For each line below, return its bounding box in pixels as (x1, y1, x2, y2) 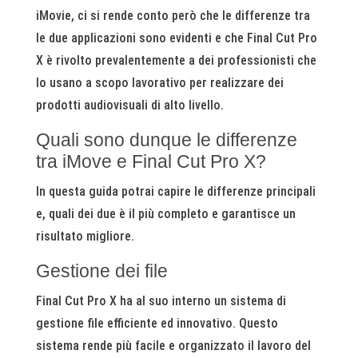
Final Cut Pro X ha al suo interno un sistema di (35, 293, 286, 308)
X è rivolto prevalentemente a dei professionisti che (35, 53, 316, 68)
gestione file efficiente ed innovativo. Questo (35, 316, 278, 331)
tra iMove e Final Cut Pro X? (35, 151, 266, 172)
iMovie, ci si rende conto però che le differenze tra (35, 8, 310, 23)
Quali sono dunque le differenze (35, 129, 297, 150)
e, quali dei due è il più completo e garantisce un (35, 206, 296, 221)
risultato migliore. (35, 229, 134, 244)
